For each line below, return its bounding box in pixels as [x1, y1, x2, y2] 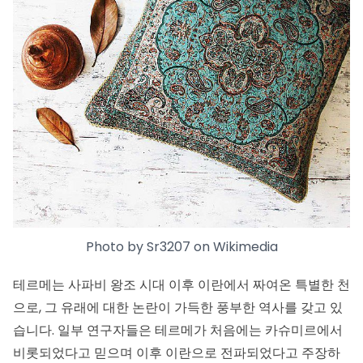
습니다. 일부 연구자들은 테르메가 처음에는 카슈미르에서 [13, 320, 343, 340]
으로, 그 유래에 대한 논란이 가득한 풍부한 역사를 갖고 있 [13, 297, 343, 317]
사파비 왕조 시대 [68, 275, 165, 294]
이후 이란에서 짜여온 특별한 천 [165, 275, 350, 294]
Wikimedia [212, 237, 278, 257]
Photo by [85, 237, 147, 257]
